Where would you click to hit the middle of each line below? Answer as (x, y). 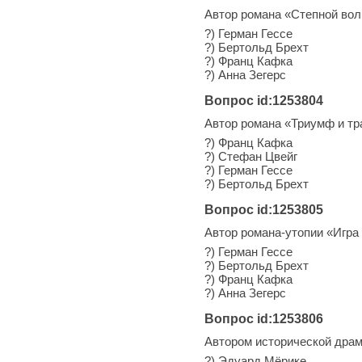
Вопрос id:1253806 (264, 318)
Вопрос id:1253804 (264, 100)
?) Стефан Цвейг (251, 156)
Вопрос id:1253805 (264, 209)
